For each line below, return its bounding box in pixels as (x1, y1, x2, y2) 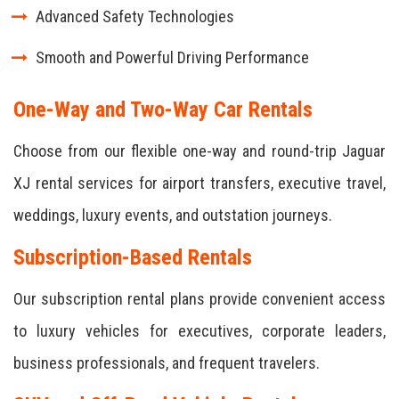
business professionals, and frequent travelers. (13, 354, 320, 372)
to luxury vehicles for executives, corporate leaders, (13, 322, 386, 340)
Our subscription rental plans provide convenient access (13, 289, 386, 308)
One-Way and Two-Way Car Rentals (13, 97, 313, 122)
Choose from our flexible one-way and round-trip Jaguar (13, 142, 386, 160)
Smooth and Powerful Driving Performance (36, 48, 309, 67)
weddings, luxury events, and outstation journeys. (13, 206, 332, 224)
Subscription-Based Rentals (13, 245, 252, 270)
